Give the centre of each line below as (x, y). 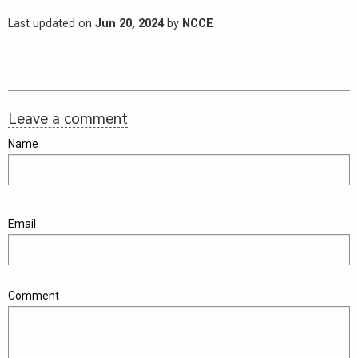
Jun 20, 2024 (129, 24)
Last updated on (52, 24)
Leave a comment (68, 118)
